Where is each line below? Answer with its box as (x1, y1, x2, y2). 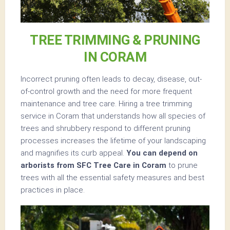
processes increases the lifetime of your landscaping (21, 136, 206, 146)
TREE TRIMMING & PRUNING (30, 32, 200, 48)
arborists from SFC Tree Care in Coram (21, 161, 166, 170)
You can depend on (126, 148, 198, 158)
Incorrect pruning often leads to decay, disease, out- (21, 74, 202, 84)
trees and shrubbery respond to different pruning (21, 124, 190, 133)
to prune (166, 161, 198, 170)
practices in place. (21, 185, 85, 195)
